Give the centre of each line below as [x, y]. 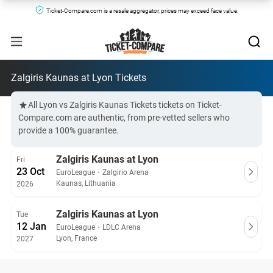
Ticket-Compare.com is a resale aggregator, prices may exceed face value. [142, 11]
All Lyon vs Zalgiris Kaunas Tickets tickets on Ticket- [125, 105]
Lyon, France [76, 238]
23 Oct [30, 172]
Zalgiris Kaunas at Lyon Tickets [79, 78]
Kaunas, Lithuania [86, 183]
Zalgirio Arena [126, 172]
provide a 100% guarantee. [69, 130]
